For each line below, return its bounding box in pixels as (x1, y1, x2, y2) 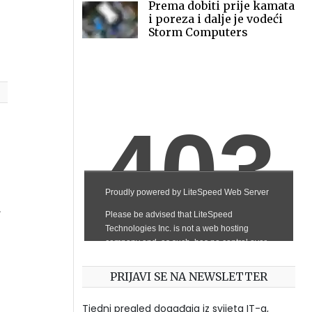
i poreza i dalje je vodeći (148, 12, 283, 26)
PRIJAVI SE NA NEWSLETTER (110, 270, 267, 283)
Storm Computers (148, 25, 248, 39)
